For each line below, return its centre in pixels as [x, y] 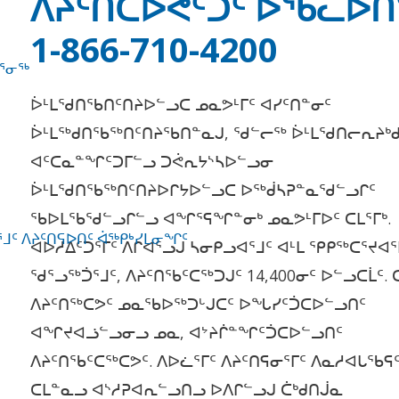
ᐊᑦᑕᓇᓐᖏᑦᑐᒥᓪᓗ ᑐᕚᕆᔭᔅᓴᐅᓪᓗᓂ [152, 161]
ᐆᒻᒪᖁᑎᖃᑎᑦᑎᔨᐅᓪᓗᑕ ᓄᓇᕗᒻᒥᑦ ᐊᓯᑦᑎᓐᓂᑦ [181, 104]
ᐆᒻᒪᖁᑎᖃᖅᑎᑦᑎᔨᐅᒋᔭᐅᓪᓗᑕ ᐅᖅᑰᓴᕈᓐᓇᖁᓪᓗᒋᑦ [204, 189]
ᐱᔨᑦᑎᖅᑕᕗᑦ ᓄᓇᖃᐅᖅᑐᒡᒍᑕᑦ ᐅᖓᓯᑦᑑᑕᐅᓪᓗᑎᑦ [199, 303]
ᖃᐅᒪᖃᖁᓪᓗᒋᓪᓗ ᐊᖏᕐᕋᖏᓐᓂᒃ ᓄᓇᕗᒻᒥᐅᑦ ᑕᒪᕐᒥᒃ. [211, 218]
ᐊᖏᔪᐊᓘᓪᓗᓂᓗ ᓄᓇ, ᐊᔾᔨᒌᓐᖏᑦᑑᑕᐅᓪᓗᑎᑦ [187, 332]
